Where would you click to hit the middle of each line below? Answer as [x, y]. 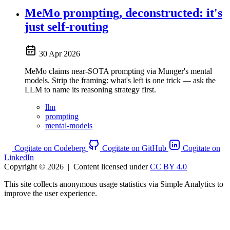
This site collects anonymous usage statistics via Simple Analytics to [114, 184]
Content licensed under [112, 166]
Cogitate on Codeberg [50, 148]
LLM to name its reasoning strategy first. [90, 89]
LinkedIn [19, 157]
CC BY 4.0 [168, 166]
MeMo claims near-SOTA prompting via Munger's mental [118, 71]
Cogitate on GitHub [134, 148]
